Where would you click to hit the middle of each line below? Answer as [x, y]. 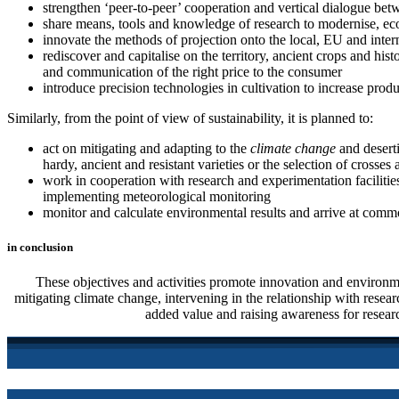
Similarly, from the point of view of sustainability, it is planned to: [190, 118]
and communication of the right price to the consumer [192, 71]
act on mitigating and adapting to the [147, 148]
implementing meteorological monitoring [157, 196]
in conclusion [40, 247]
